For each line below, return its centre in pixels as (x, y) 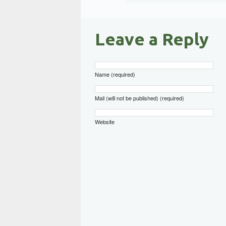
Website (105, 122)
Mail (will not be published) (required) (139, 98)
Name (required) (115, 74)
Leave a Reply (152, 39)
